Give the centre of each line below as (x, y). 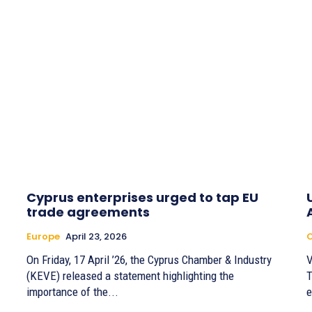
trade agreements (88, 212)
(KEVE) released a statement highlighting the (130, 276)
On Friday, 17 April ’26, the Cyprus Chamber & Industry (149, 260)
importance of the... (72, 292)
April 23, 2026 (96, 237)
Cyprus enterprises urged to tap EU (142, 198)
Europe (43, 237)
